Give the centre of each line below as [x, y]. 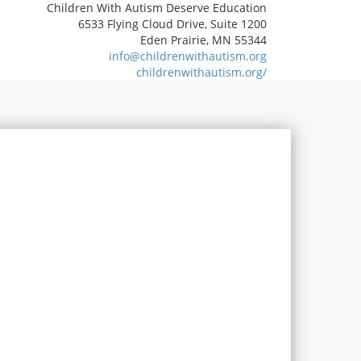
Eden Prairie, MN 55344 [203, 40]
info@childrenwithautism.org [188, 56]
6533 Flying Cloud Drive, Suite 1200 [172, 24]
